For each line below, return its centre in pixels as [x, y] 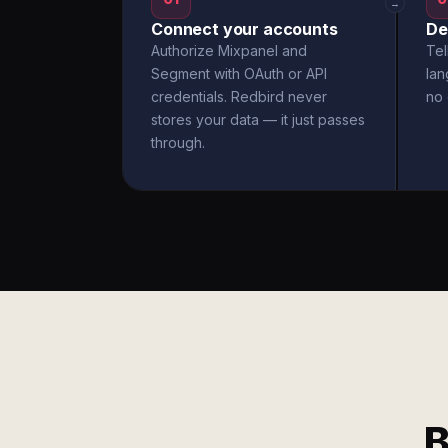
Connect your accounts [244, 29]
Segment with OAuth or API [239, 73]
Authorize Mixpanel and [229, 50]
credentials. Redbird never [239, 96]
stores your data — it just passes [258, 119]
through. [178, 142]
